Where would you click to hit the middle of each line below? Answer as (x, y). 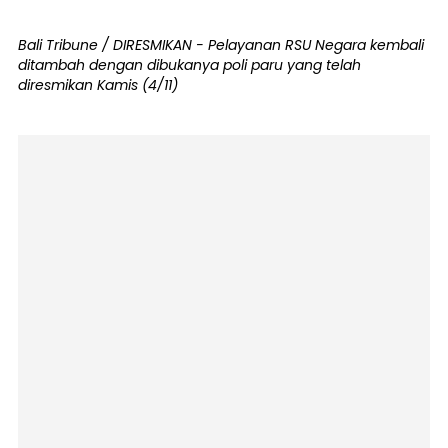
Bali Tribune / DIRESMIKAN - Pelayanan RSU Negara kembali (221, 44)
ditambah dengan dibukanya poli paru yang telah (189, 64)
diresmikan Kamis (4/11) (98, 84)
